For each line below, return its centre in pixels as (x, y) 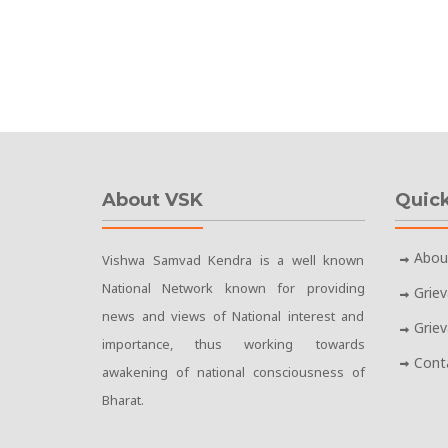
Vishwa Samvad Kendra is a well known (233, 260)
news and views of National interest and (233, 316)
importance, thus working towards (233, 344)
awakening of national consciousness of (233, 372)
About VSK (152, 200)
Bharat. (123, 400)
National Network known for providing (233, 288)
